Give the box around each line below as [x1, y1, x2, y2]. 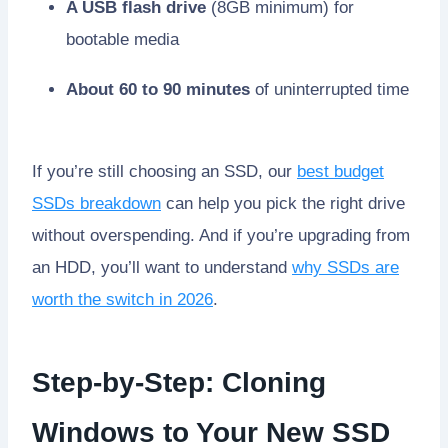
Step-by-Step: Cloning [32, 366, 326, 398]
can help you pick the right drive [161, 193, 405, 213]
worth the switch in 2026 [32, 289, 213, 309]
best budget [297, 161, 384, 181]
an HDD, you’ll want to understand [32, 257, 292, 277]
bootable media [66, 29, 179, 49]
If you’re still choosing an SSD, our [32, 161, 297, 181]
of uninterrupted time [250, 79, 409, 99]
